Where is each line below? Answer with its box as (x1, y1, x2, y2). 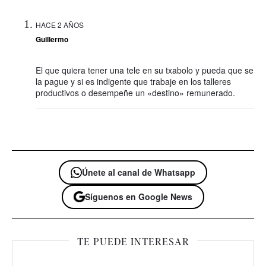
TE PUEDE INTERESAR (77, 236, 189, 248)
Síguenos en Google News (85, 190, 192, 202)
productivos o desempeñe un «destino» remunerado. (36, 86, 235, 99)
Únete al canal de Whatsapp (82, 166, 195, 178)
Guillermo (36, 33, 68, 45)
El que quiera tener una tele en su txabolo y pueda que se (36, 64, 254, 76)
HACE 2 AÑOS (36, 19, 84, 30)
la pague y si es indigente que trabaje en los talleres (36, 75, 231, 87)
